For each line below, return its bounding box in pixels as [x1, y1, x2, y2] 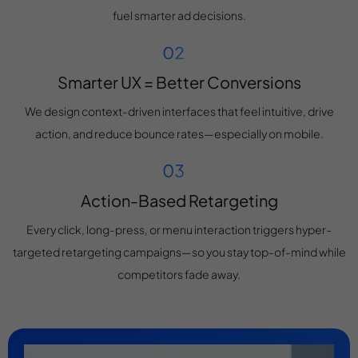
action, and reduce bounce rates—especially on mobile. [34, 125, 324, 141]
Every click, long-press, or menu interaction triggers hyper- [26, 221, 332, 237]
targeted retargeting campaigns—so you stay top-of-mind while [12, 244, 346, 259]
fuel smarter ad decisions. [112, 8, 246, 23]
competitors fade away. [117, 266, 241, 281]
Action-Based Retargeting [80, 189, 278, 210]
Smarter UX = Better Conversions [57, 71, 301, 92]
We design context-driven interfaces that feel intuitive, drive [24, 103, 334, 118]
